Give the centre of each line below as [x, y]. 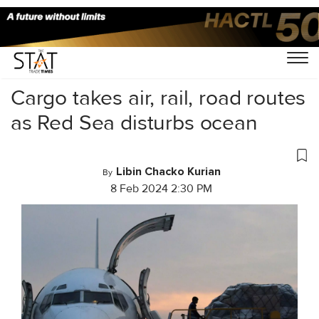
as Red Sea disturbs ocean [134, 122]
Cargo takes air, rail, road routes [158, 98]
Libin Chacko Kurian [168, 172]
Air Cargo [76, 48]
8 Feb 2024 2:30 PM [161, 189]
